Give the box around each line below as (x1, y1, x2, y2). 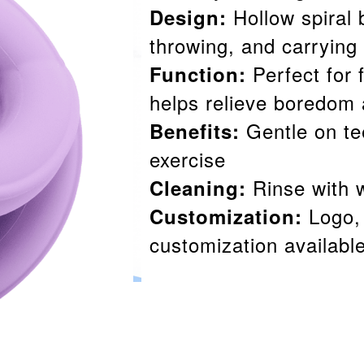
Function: (149, 60, 246, 88)
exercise (149, 145, 226, 173)
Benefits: (149, 117, 240, 145)
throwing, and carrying (149, 31, 357, 59)
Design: (149, 3, 227, 31)
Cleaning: (149, 174, 246, 201)
